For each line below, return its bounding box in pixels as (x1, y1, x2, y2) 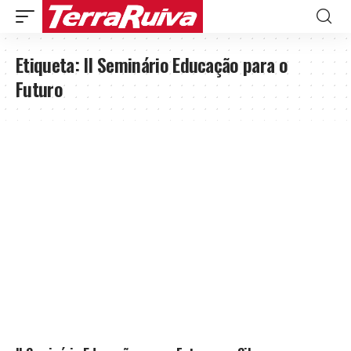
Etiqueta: (16, 50, 84, 78)
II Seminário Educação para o (83, 50, 288, 78)
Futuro (16, 74, 63, 103)
